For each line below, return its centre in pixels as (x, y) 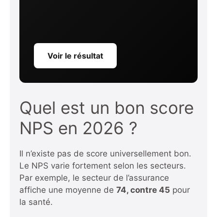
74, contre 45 (143, 190)
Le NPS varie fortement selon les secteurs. (103, 166)
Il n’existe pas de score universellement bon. (105, 154)
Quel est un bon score (107, 108)
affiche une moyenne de (68, 190)
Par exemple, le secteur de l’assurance (94, 178)
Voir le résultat (75, 56)
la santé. (36, 202)
